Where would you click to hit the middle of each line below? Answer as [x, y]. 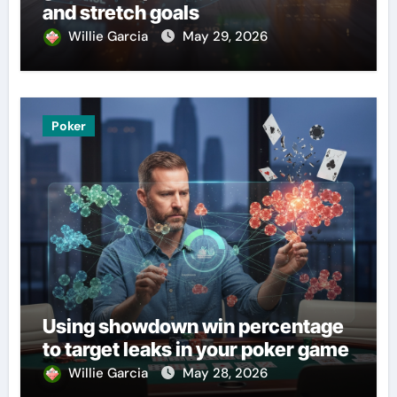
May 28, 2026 [225, 373]
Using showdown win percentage [193, 326]
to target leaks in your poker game [195, 349]
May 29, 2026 [225, 36]
